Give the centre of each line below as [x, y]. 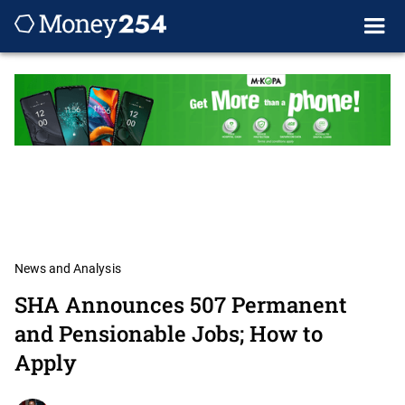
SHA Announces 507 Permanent [181, 305]
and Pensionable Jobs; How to [169, 334]
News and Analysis [68, 269]
